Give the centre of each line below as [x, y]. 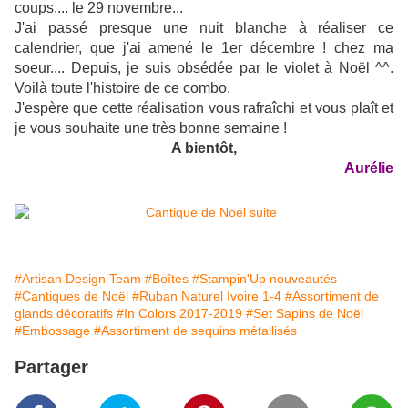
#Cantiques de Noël [71, 296]
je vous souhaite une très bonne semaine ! [151, 128]
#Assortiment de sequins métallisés [195, 331]
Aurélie [369, 168]
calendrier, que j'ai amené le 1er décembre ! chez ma [204, 48]
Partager [51, 367]
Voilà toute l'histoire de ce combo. [122, 88]
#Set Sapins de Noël [305, 314]
